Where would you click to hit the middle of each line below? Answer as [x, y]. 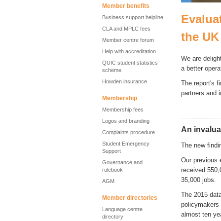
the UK [200, 37]
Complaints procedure [129, 132]
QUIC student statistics [130, 63]
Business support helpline [133, 17]
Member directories [130, 198]
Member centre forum [128, 40]
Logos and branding [126, 121]
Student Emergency [126, 144]
